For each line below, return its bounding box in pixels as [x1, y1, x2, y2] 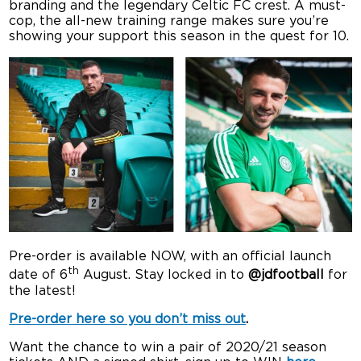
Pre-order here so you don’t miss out [9, 312, 247, 326]
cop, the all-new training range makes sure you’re [9, 14, 330, 27]
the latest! [9, 284, 77, 297]
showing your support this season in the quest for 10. [9, 29, 350, 43]
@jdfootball [248, 268, 325, 282]
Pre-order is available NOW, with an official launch [9, 250, 332, 263]
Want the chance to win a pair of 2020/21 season [9, 340, 327, 354]
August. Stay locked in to [79, 268, 249, 282]
